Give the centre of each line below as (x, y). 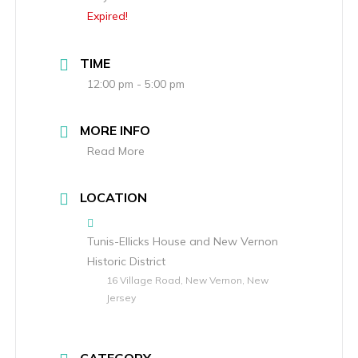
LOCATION (113, 197)
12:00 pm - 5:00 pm (136, 84)
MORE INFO (115, 130)
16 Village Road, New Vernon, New (187, 280)
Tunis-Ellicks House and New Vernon (183, 241)
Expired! (107, 16)
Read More (116, 151)
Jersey (121, 298)
